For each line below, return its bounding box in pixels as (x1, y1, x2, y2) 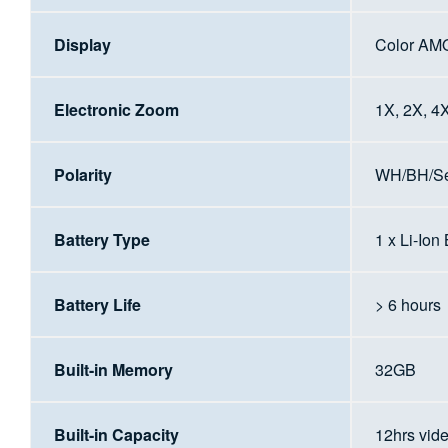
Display (53, 32, 111, 56)
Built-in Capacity (53, 422, 179, 446)
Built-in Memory (53, 357, 173, 381)
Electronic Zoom (53, 97, 179, 121)
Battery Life (53, 292, 141, 316)
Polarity (53, 162, 112, 186)
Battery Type (53, 227, 150, 251)
